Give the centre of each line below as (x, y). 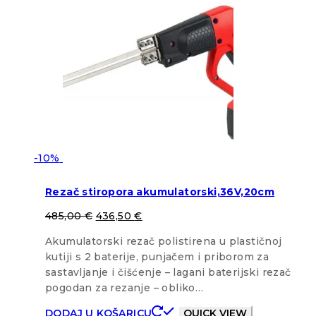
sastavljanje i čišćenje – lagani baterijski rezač (168, 272)
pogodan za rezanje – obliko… (124, 287)
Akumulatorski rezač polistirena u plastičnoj (164, 241)
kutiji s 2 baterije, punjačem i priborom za (157, 256)
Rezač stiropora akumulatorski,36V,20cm (160, 192)
